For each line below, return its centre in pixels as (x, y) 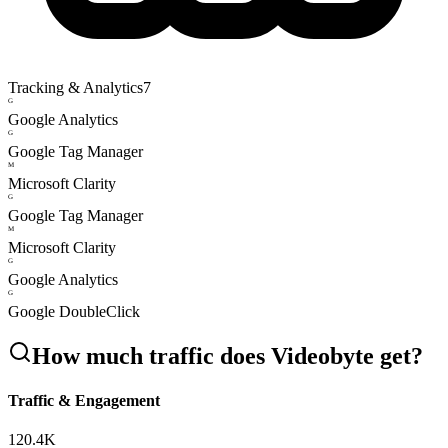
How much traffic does (151, 356)
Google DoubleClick (74, 311)
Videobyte (322, 356)
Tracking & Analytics (75, 87)
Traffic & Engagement (84, 400)
